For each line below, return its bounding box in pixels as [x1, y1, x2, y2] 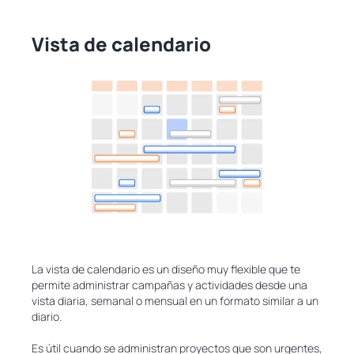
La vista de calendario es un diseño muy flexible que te [32, 261, 300, 277]
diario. [32, 308, 62, 324]
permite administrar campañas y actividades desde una [32, 277, 307, 292]
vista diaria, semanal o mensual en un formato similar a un [32, 292, 318, 308]
